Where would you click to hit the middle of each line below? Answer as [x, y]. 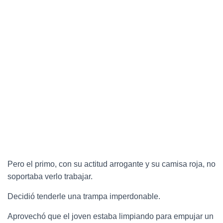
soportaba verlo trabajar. [50, 176]
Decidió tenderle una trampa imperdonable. [84, 196]
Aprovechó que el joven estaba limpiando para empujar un [111, 216]
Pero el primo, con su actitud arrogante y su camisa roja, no [111, 164]
